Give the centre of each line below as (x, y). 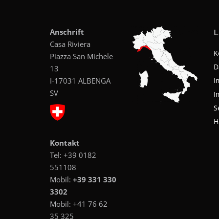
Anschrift (67, 32)
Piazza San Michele (81, 56)
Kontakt (65, 142)
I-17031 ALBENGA (80, 80)
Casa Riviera (70, 44)
